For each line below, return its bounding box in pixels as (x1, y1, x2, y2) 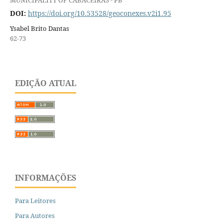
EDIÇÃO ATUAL (15, 77, 76, 89)
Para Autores (15, 211, 55, 221)
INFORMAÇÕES (15, 172, 76, 184)
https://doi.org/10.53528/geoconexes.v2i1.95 (27, 8, 171, 18)
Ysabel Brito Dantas (9, 23, 69, 33)
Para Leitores (15, 196, 56, 206)
